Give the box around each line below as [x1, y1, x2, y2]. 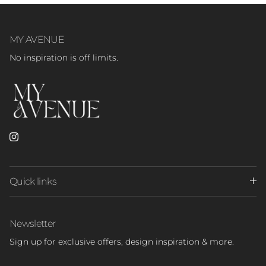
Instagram [13, 134, 56, 145]
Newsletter [9, 217, 56, 229]
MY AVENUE [9, 33, 65, 45]
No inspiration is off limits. [9, 52, 118, 63]
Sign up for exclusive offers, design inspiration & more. [9, 236, 234, 247]
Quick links [9, 175, 56, 187]
